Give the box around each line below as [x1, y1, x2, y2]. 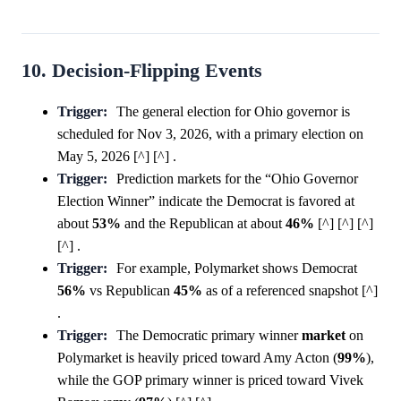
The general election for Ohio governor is [115, 103, 350, 119]
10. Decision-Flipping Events [21, 59, 262, 81]
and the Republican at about [121, 215, 286, 231]
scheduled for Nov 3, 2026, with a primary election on [57, 125, 363, 141]
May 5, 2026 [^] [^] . [57, 148, 176, 164]
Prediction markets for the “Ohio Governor [115, 170, 358, 186]
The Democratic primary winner [115, 327, 302, 343]
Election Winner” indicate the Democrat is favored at [57, 192, 354, 209]
